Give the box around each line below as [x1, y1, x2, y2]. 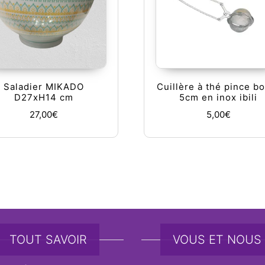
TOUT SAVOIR [9, 232, 87, 247]
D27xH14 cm [14, 92, 74, 104]
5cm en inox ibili [179, 92, 258, 104]
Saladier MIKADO [4, 81, 85, 93]
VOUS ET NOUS [172, 232, 261, 247]
